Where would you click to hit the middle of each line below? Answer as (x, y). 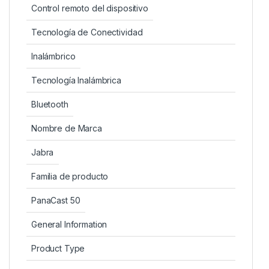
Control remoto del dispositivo (90, 8)
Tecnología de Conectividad (87, 32)
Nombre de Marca (67, 128)
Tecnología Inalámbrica (76, 80)
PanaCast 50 (56, 200)
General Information (69, 224)
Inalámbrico (53, 56)
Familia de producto (70, 176)
